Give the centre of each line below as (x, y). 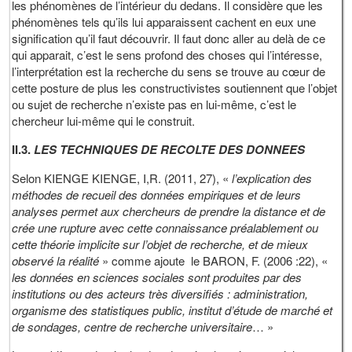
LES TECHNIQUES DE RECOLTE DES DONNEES (170, 150)
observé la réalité (57, 261)
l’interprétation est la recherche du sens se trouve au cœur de (169, 71)
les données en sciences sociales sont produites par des (157, 277)
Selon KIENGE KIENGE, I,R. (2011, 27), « (122, 178)
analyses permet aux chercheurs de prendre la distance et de (169, 211)
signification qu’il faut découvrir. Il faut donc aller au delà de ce (169, 38)
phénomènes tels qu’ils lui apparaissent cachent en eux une (164, 22)
